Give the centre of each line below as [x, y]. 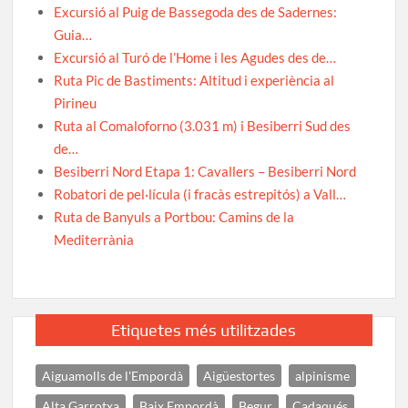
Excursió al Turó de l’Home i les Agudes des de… [195, 57]
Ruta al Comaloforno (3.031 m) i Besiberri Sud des [203, 125]
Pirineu [76, 102]
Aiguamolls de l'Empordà [113, 375]
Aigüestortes [240, 375]
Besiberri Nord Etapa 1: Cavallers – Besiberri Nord [205, 171]
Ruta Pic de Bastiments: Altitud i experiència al [194, 80]
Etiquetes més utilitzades [204, 330]
